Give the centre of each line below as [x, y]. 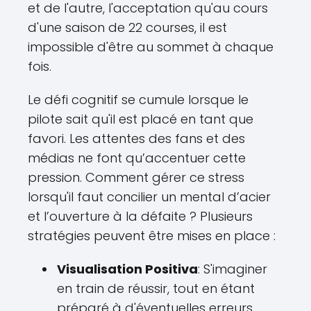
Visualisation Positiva [127, 269]
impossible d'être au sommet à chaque [151, 47]
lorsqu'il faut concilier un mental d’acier [149, 197]
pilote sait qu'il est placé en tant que [141, 119]
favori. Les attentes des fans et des [136, 139]
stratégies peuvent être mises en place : [152, 236]
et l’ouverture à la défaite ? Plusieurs [140, 217]
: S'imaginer [233, 269]
